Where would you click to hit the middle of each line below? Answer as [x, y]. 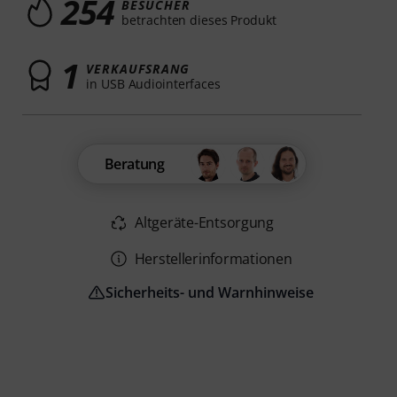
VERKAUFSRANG [138, 68]
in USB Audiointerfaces [153, 83]
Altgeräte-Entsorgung [204, 223]
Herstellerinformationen [213, 259]
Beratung [134, 164]
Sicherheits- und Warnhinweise [210, 293]
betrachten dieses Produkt [199, 19]
